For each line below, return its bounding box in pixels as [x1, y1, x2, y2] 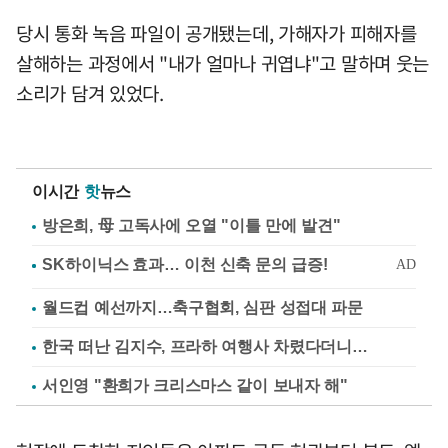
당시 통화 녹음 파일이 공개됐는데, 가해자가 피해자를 [16, 18, 417, 47]
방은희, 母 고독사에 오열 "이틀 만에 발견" [42, 216, 341, 234]
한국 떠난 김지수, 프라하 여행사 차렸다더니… [42, 337, 368, 355]
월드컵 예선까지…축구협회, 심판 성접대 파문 [42, 298, 363, 316]
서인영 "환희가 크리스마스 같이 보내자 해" [42, 376, 348, 394]
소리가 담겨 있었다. [16, 78, 164, 107]
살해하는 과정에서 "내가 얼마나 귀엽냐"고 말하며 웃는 [16, 48, 430, 77]
